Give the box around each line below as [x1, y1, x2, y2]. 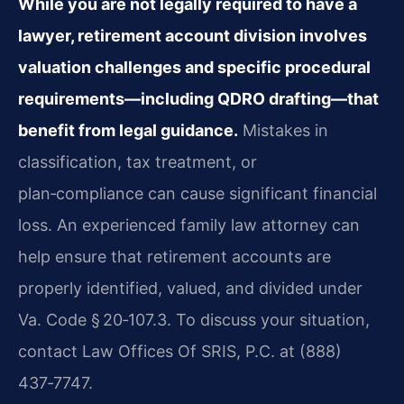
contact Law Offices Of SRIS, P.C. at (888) [18, 342, 342, 362]
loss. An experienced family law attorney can [18, 216, 360, 235]
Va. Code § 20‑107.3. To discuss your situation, [18, 310, 370, 330]
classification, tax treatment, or [18, 152, 257, 172]
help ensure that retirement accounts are [18, 247, 331, 267]
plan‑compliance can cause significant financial [18, 184, 377, 204]
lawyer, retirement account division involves [18, 26, 367, 46]
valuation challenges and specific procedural [18, 58, 371, 78]
